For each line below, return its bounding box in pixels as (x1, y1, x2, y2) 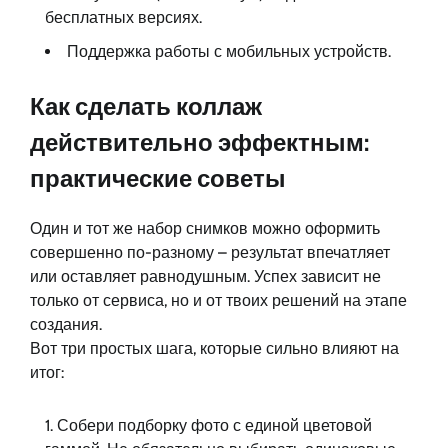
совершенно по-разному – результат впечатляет (30, 243, 390, 263)
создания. (30, 315, 102, 335)
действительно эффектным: (30, 128, 369, 158)
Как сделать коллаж (30, 92, 262, 122)
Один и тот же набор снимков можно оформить (30, 219, 380, 239)
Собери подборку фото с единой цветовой (57, 416, 372, 436)
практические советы (30, 164, 286, 194)
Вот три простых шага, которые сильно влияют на (30, 339, 399, 359)
